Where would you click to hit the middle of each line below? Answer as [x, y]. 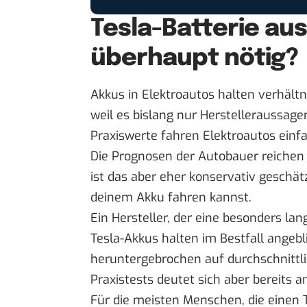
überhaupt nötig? [195, 58]
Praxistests [122, 280]
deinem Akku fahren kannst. [171, 198]
